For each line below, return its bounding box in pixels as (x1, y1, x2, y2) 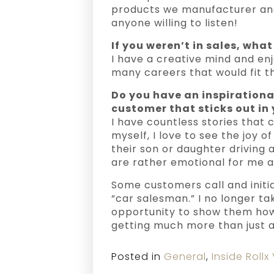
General (164, 250, 206, 264)
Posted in (111, 250, 164, 264)
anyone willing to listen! (111, 16, 238, 30)
